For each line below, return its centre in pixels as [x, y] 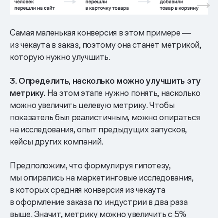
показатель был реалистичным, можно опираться [105, 117]
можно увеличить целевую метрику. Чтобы [92, 105]
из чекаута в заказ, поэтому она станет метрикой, [106, 45]
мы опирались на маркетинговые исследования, [102, 178]
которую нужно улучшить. [60, 57]
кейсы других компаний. [57, 142]
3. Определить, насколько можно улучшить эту [105, 81]
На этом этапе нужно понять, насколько [123, 93]
